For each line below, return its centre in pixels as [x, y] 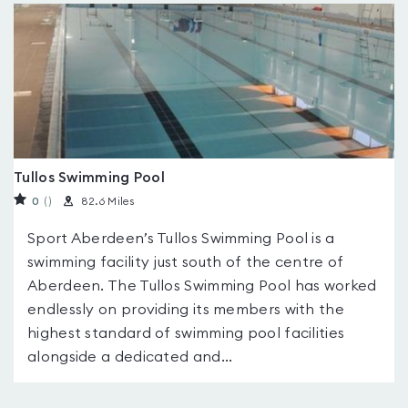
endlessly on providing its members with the [186, 310]
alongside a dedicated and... [130, 357]
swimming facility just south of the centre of [186, 262]
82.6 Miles [107, 201]
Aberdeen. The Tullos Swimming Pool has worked [202, 286]
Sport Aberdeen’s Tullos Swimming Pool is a [181, 239]
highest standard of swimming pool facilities [186, 333]
